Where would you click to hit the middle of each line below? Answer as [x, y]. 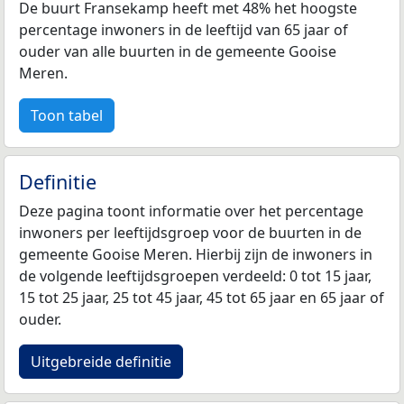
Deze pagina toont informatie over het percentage [191, 211]
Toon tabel [67, 115]
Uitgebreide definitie [101, 361]
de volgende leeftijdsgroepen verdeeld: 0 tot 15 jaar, [195, 275]
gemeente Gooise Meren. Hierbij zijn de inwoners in [196, 254]
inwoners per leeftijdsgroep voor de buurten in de [190, 232]
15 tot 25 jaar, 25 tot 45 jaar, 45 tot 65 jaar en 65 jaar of [202, 297]
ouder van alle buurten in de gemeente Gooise [178, 51]
